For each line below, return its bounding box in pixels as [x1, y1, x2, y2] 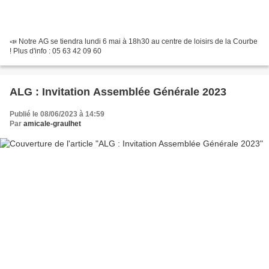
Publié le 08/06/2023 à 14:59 [10, 109, 104, 118]
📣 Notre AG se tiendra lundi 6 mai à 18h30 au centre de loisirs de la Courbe [10, 37, 258, 46]
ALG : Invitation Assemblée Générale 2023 [10, 85, 226, 98]
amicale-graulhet [23, 119, 81, 128]
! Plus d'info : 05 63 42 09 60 [10, 46, 101, 55]
